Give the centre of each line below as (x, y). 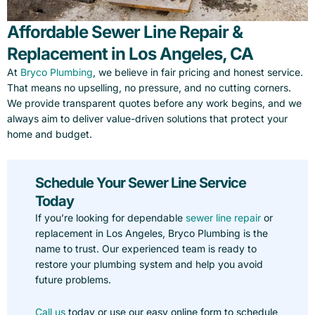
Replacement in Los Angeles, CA (130, 54)
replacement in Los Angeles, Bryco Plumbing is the (152, 233)
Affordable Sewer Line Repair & (125, 32)
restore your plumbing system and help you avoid (149, 264)
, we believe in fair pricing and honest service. (198, 72)
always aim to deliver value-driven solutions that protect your (147, 119)
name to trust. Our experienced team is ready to (146, 248)
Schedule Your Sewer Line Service (141, 182)
